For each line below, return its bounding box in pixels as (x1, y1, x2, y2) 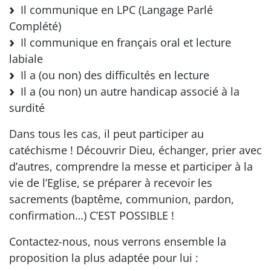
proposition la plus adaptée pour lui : (9, 250, 198, 265)
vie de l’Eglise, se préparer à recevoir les (9, 175, 212, 190)
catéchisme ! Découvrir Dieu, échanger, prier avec (9, 143, 262, 157)
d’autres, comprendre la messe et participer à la (9, 159, 253, 174)
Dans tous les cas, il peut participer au (9, 126, 204, 141)
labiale (9, 51, 43, 66)
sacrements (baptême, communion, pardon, (9, 192, 234, 206)
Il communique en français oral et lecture (15, 35, 231, 50)
